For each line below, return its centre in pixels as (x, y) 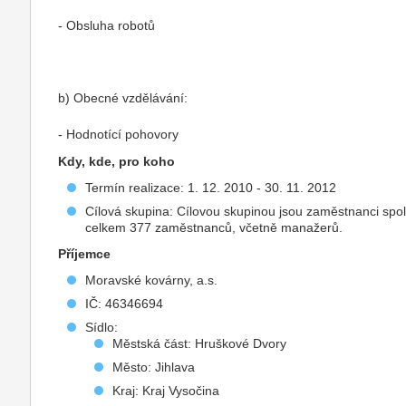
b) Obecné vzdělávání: (123, 98)
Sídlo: (102, 327)
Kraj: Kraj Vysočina (166, 391)
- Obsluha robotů (107, 25)
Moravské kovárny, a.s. (152, 280)
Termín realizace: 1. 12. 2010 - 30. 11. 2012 (211, 188)
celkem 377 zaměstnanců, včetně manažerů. (214, 227)
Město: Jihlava (154, 367)
